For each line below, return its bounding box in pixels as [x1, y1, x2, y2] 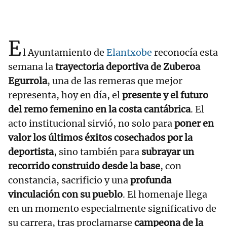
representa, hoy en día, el [8, 89, 122, 101]
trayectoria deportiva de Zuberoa [55, 61, 200, 73]
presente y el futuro [122, 89, 208, 101]
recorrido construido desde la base [8, 160, 160, 172]
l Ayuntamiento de [23, 47, 106, 59]
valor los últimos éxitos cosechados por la [8, 132, 193, 144]
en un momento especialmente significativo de [8, 203, 216, 215]
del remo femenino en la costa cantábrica [8, 103, 191, 116]
